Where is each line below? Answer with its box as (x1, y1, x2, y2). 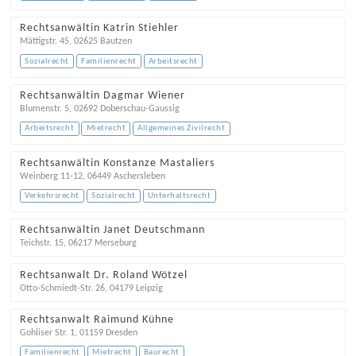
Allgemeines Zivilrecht (137, 124, 226, 133)
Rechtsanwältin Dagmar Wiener (19, 89, 185, 102)
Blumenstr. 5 (19, 103, 69, 114)
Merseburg (94, 238, 137, 249)
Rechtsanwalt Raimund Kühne (19, 313, 174, 326)
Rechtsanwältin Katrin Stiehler (19, 22, 179, 35)
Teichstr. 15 (19, 238, 64, 249)
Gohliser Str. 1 (19, 327, 75, 338)
